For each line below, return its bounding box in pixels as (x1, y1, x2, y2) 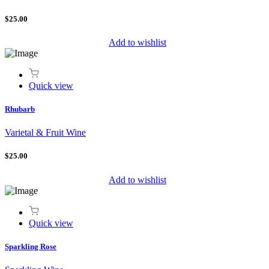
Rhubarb (5, 104, 35, 114)
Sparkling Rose (5, 241, 56, 251)
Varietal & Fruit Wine (5, 127, 86, 138)
